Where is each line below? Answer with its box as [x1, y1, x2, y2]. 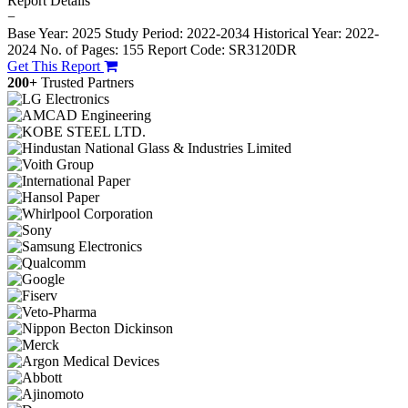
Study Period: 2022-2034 [105, 25, 250, 42]
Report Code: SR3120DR [148, 42, 297, 58]
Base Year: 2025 [7, 25, 105, 42]
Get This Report [7, 58, 104, 75]
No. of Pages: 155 [40, 42, 144, 58]
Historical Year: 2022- [253, 25, 379, 42]
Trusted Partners [41, 75, 134, 91]
